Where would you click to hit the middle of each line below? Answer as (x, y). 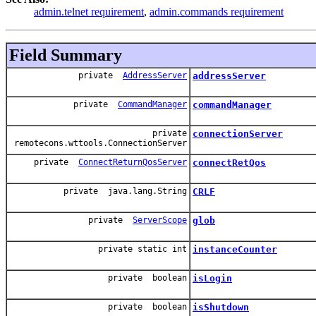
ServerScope (160, 220)
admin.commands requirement (217, 11)
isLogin (212, 278)
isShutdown (221, 307)
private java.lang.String (125, 191)
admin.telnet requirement (89, 11)
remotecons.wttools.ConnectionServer (98, 143)
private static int (142, 249)
